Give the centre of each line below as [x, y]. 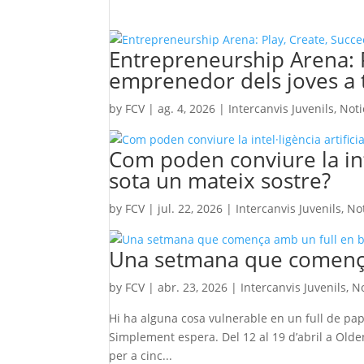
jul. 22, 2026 [191, 208]
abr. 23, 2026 [193, 287]
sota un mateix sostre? [220, 180]
